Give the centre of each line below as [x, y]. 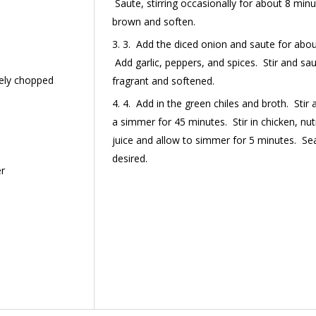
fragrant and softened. [165, 81]
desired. [133, 159]
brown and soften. [154, 22]
